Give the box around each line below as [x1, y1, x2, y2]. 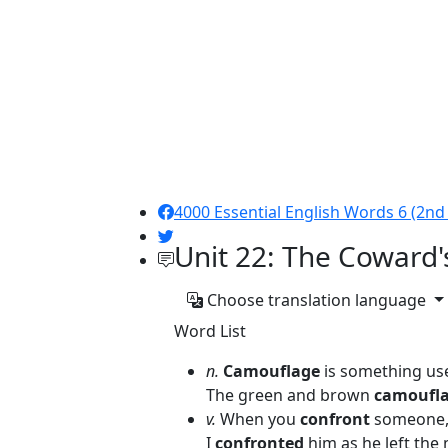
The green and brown [206, 384, 374, 406]
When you [216, 408, 300, 430]
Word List [174, 320, 246, 342]
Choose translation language [203, 289, 430, 311]
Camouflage [223, 360, 324, 382]
